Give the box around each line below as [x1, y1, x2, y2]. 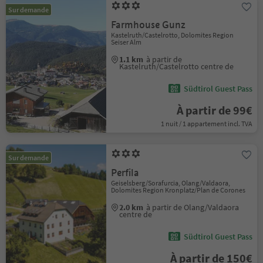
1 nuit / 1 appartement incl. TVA [160, 119, 252, 128]
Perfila [111, 167, 140, 179]
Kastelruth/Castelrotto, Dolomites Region [111, 31, 234, 39]
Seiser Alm [111, 38, 142, 46]
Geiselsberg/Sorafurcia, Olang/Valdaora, [111, 178, 231, 187]
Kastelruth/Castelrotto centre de [119, 61, 234, 72]
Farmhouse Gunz [111, 19, 186, 31]
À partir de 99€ [176, 103, 252, 117]
